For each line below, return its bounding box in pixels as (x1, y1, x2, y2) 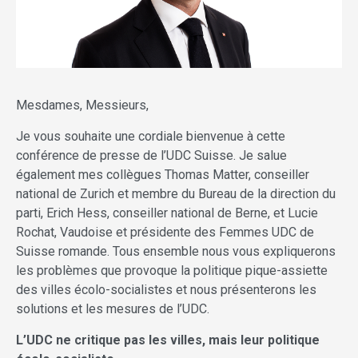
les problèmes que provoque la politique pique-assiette (16, 262, 328, 278)
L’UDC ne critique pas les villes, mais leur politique (16, 332, 320, 348)
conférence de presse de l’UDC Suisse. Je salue (16, 147, 287, 163)
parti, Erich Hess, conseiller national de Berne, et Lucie (16, 205, 318, 221)
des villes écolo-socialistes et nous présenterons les (16, 281, 316, 297)
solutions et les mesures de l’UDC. (16, 300, 209, 316)
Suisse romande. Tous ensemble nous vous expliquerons (16, 243, 336, 259)
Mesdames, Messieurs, (16, 97, 149, 113)
